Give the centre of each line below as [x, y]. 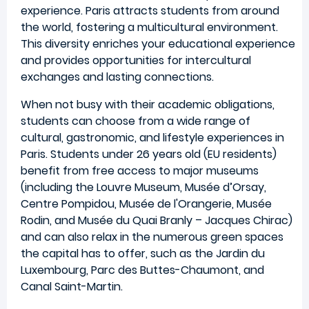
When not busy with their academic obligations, [148, 104]
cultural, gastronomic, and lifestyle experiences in [152, 137]
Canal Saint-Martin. [72, 286]
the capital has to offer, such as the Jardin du [143, 253]
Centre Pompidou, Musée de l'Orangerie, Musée [146, 203]
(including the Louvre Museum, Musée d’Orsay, [143, 187]
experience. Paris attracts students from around [150, 10]
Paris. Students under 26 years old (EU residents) [149, 154]
